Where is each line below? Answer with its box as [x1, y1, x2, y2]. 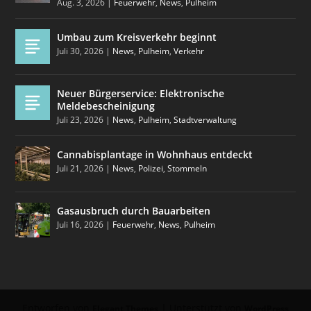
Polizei [138, 162, 164, 175]
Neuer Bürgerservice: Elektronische [57, 87, 225, 101]
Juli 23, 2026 [57, 114, 104, 126]
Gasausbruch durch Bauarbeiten [57, 204, 211, 218]
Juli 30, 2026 [57, 45, 104, 58]
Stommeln [167, 162, 208, 175]
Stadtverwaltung [174, 114, 237, 126]
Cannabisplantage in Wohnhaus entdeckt [57, 148, 253, 162]
